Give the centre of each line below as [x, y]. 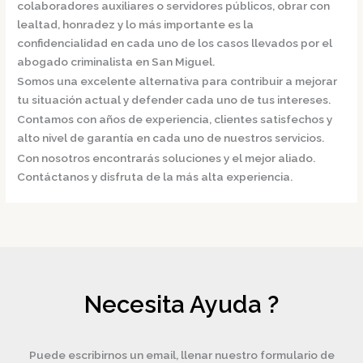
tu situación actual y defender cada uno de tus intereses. [174, 100]
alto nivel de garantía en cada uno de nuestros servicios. [171, 138]
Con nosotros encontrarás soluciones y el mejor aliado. [167, 158]
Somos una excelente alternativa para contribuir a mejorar [177, 81]
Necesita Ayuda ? [181, 304]
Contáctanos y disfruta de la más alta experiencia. [155, 176]
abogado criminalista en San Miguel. [116, 61]
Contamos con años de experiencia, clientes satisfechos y [175, 120]
